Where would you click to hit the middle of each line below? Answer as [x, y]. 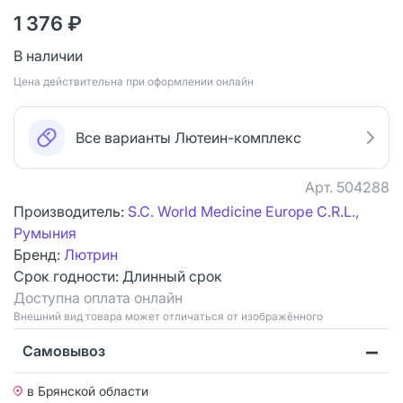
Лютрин [91, 254]
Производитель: [71, 211]
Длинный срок [172, 276]
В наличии [48, 55]
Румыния [45, 233]
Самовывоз [64, 350]
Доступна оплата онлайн [98, 297]
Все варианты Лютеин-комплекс [188, 137]
